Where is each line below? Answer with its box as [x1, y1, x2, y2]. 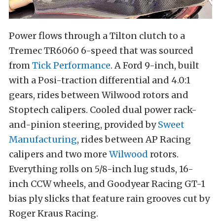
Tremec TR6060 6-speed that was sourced [9, 44, 193, 56]
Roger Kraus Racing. [9, 207, 98, 219]
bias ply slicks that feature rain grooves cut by [9, 192, 210, 204]
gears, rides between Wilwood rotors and [9, 89, 188, 101]
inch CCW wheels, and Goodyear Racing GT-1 [9, 178, 205, 189]
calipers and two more [9, 148, 109, 160]
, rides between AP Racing [77, 133, 191, 145]
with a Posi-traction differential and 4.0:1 [9, 74, 190, 86]
